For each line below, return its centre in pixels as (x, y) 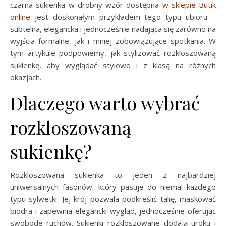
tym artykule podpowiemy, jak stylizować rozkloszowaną (113, 53)
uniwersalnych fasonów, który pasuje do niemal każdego (113, 186)
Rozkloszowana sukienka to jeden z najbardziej (113, 174)
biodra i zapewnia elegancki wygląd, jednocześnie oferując (113, 211)
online (20, 16)
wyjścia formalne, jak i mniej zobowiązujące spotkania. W (113, 41)
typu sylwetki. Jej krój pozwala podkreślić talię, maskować (113, 199)
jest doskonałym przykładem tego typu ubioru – (123, 16)
